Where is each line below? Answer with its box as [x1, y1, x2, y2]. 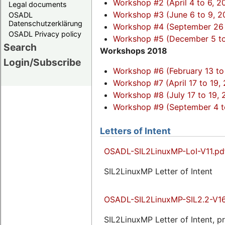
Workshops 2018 [100, 46, 167, 56]
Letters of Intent [100, 125, 171, 136]
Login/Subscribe [4, 56, 81, 68]
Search [4, 41, 37, 53]
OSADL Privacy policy [9, 29, 81, 38]
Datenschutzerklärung [9, 19, 82, 28]
